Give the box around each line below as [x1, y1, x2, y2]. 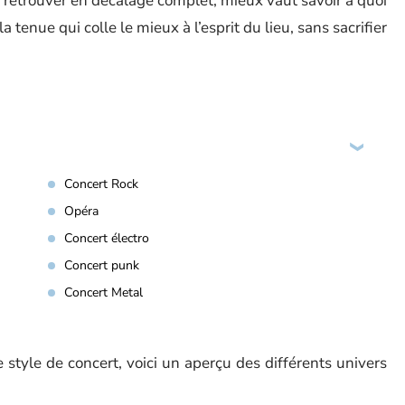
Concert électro [64, 230, 149, 247]
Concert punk [64, 257, 139, 274]
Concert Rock [64, 175, 138, 193]
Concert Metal [64, 284, 143, 301]
